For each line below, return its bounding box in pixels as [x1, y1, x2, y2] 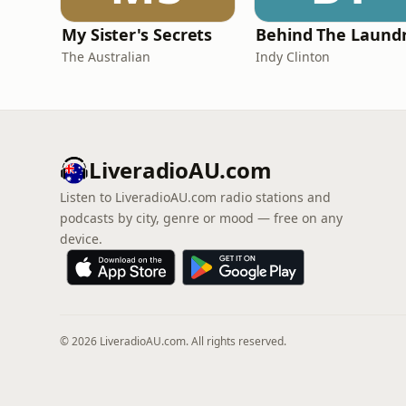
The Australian [62, 48, 150, 65]
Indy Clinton [256, 48, 330, 65]
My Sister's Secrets [62, 24, 213, 45]
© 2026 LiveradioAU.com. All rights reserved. [60, 333, 286, 349]
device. [60, 230, 102, 247]
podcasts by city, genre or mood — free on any [60, 209, 343, 227]
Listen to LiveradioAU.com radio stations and [60, 188, 331, 206]
